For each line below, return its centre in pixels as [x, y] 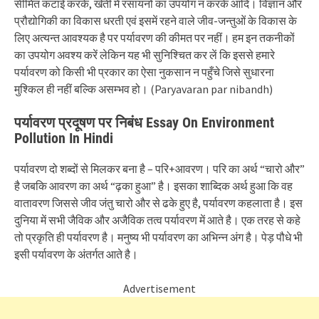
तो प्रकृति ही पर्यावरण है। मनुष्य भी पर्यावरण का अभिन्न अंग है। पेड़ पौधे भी [158, 237]
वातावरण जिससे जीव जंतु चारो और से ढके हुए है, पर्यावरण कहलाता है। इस [158, 203]
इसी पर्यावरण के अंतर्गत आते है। [76, 254]
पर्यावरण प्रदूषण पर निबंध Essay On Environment [144, 122]
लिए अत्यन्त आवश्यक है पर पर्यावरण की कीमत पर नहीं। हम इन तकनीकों [155, 38]
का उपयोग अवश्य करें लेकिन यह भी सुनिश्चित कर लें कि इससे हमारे [145, 55]
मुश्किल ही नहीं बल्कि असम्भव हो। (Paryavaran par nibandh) [143, 89]
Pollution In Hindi [64, 138]
